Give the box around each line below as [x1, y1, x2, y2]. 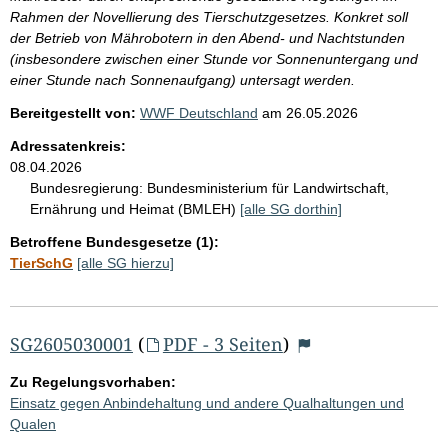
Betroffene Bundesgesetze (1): [10, 233, 219, 250]
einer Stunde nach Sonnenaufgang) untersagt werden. [10, 71, 355, 88]
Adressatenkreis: [10, 137, 126, 154]
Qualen [10, 415, 56, 432]
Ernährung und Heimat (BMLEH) [30, 200, 240, 217]
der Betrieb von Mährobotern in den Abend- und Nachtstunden [10, 29, 405, 46]
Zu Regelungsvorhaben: [10, 373, 176, 390]
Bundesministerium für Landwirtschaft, [147, 179, 389, 196]
